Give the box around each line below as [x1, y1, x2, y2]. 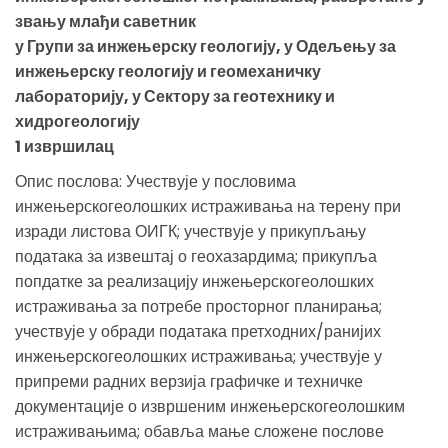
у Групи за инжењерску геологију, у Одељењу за [15, 34, 396, 58]
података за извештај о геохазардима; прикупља [15, 244, 377, 268]
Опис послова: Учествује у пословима [15, 169, 296, 193]
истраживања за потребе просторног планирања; [15, 294, 382, 318]
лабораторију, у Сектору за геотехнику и [15, 84, 335, 108]
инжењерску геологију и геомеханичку [15, 59, 321, 83]
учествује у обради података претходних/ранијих [15, 319, 381, 343]
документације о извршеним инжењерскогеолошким [15, 394, 405, 418]
